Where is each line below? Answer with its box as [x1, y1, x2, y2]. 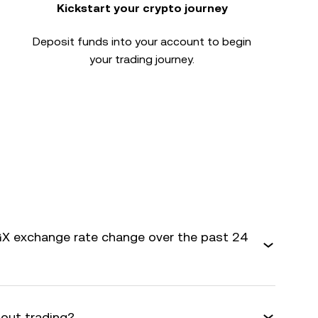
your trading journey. [89, 53, 194, 66]
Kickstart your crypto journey [56, 1, 228, 15]
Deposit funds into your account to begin [33, 35, 251, 48]
